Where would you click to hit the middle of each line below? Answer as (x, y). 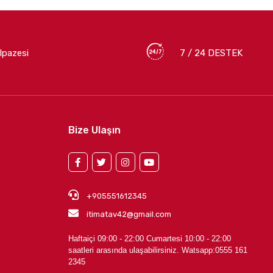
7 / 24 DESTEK (211, 53)
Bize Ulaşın (94, 130)
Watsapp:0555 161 (214, 250)
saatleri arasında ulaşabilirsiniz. (125, 250)
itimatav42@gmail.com (129, 214)
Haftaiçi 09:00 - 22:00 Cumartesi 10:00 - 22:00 (149, 239)
